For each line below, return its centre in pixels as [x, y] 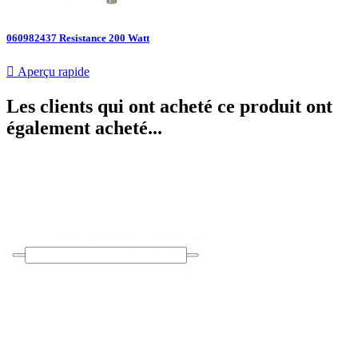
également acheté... [84, 127]
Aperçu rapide [52, 71]
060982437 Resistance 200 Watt [78, 38]
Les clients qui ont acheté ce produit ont [169, 106]
